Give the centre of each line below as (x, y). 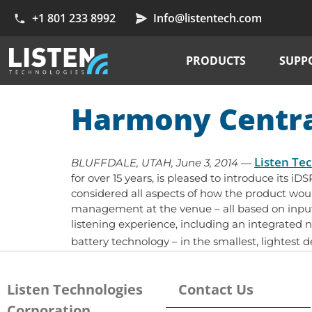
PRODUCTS (216, 61)
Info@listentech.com (208, 18)
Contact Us (216, 289)
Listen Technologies (75, 289)
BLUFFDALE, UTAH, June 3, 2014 (155, 163)
